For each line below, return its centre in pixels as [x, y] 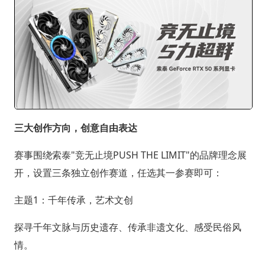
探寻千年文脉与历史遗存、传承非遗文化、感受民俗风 [127, 227]
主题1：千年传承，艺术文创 [73, 200]
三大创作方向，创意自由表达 [75, 127]
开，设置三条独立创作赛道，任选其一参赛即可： [118, 172]
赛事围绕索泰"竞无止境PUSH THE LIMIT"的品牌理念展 [130, 155]
